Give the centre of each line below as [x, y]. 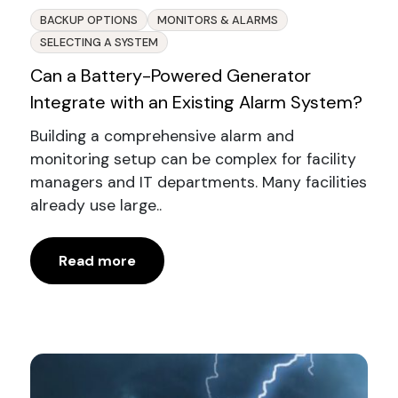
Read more [97, 260]
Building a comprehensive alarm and [162, 136]
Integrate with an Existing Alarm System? [196, 103]
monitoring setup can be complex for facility [193, 159]
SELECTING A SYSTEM [99, 43]
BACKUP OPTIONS [88, 20]
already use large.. [96, 206]
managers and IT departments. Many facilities [198, 183]
